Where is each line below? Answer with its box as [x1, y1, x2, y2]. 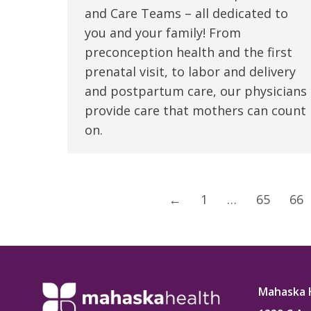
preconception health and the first [85, 44, 292, 61]
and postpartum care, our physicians [85, 83, 307, 100]
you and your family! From [85, 24, 241, 42]
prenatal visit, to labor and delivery [85, 63, 296, 81]
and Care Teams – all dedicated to [85, 5, 288, 22]
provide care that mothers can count [85, 102, 306, 119]
